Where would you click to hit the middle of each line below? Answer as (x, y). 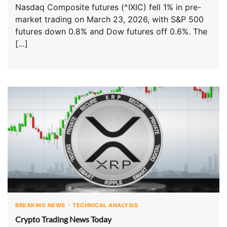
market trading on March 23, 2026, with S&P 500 (109, 19)
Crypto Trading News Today (63, 219)
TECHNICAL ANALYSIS (105, 205)
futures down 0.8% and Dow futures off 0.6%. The (111, 31)
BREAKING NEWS (40, 205)
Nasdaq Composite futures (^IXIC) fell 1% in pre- (108, 7)
